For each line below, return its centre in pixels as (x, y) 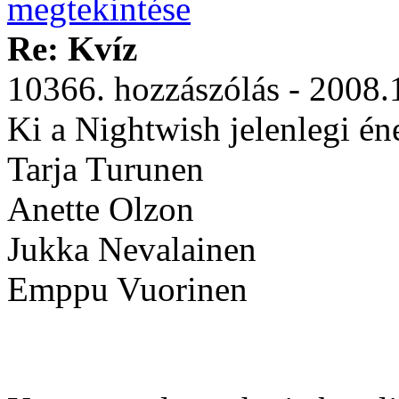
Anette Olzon (101, 209)
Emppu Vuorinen (127, 289)
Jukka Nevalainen (132, 249)
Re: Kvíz (72, 49)
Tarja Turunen (106, 169)
